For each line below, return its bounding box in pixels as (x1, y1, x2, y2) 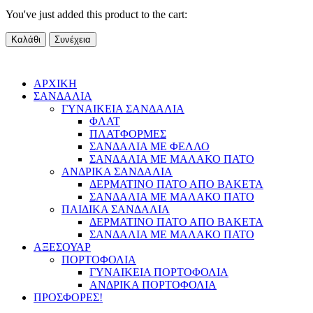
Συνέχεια (54, 34, 91, 45)
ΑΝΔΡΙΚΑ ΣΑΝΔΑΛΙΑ (61, 166, 173, 178)
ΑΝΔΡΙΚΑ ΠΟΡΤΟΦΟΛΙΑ (89, 279, 217, 291)
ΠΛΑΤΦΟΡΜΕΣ (89, 128, 166, 140)
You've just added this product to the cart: (6, 8, 187, 21)
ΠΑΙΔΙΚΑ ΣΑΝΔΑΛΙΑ (61, 203, 170, 216)
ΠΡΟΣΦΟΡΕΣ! (34, 291, 103, 304)
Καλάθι (11, 34, 41, 45)
